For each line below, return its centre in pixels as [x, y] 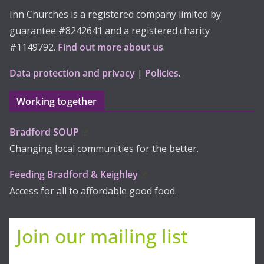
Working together [57, 102]
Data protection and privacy [72, 73]
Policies [162, 73]
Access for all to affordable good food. [93, 191]
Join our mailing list [103, 236]
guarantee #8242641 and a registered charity [110, 31]
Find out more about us [110, 47]
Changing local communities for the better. [104, 149]
